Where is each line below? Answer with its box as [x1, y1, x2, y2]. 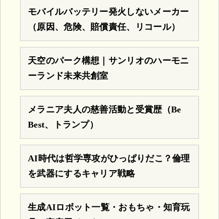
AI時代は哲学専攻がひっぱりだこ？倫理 [28, 153, 190, 163]
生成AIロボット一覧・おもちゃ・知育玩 [28, 202, 190, 212]
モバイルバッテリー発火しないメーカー [28, 6, 189, 17]
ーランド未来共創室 [28, 70, 109, 81]
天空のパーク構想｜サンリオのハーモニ [28, 55, 189, 66]
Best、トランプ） [28, 119, 98, 130]
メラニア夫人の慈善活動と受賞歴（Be [28, 104, 181, 114]
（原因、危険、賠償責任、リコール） [28, 22, 180, 32]
